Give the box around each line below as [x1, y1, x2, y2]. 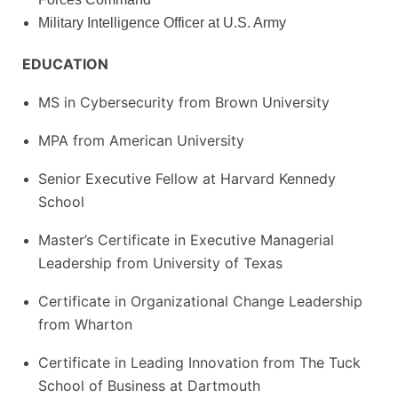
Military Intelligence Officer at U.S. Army [38, 14, 286, 30]
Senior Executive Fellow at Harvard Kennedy [38, 169, 336, 187]
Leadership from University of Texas [38, 253, 283, 272]
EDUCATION [22, 54, 108, 73]
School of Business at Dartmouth [38, 376, 260, 394]
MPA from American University [38, 131, 244, 149]
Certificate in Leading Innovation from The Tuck [38, 353, 361, 371]
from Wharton [38, 314, 132, 333]
